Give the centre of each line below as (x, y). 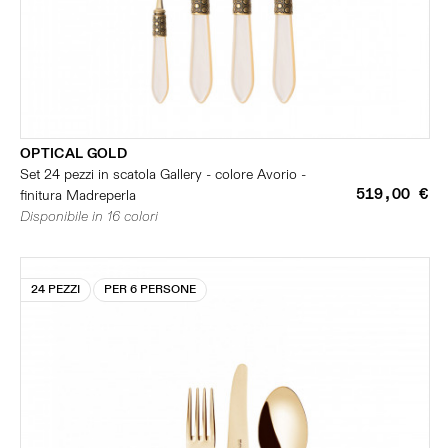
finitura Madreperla (78, 195)
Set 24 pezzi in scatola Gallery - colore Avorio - (163, 174)
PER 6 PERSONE (150, 289)
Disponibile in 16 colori (89, 216)
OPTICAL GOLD (74, 153)
